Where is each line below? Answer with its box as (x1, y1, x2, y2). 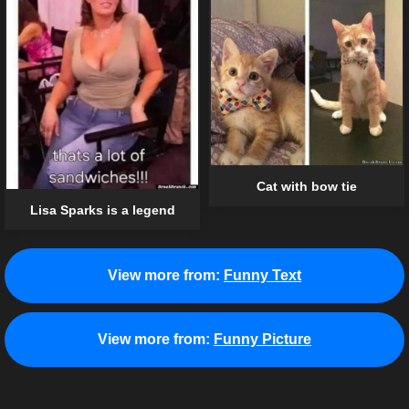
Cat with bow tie (257, 178, 357, 194)
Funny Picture (214, 331, 311, 348)
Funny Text (224, 267, 301, 284)
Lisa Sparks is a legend (29, 203, 175, 218)
